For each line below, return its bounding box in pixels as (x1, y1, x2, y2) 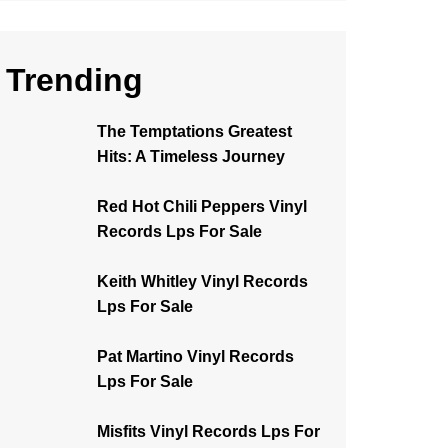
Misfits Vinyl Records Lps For (97, 423, 320, 440)
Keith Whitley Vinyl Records (97, 273, 308, 290)
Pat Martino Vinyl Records (97, 348, 294, 365)
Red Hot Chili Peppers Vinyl (97, 198, 307, 215)
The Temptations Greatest (97, 123, 292, 140)
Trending (6, 62, 143, 98)
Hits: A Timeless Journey (97, 148, 285, 165)
